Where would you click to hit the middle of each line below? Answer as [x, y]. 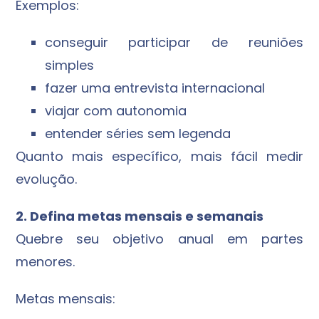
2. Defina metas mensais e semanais [140, 216]
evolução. [47, 179]
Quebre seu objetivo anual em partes [159, 239]
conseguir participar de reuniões [174, 43]
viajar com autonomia [115, 111]
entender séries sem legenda [137, 134]
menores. [46, 262]
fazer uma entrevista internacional [155, 88]
